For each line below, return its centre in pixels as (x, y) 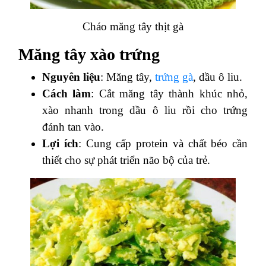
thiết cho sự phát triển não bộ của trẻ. (126, 160)
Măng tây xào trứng (89, 55)
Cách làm (67, 94)
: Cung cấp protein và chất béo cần (163, 144)
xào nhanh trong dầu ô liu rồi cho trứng (145, 110)
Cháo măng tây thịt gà (133, 27)
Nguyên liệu (71, 77)
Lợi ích (60, 144)
